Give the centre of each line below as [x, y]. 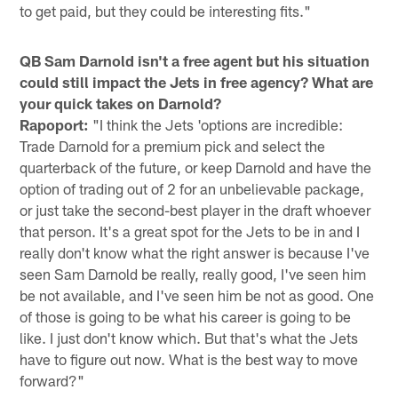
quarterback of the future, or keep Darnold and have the [196, 167]
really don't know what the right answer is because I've [195, 253]
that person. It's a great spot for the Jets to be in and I [190, 231]
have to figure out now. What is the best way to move [189, 359]
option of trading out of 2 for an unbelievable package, [192, 189]
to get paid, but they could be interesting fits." [166, 11]
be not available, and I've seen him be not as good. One [197, 295]
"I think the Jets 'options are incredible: [216, 125]
